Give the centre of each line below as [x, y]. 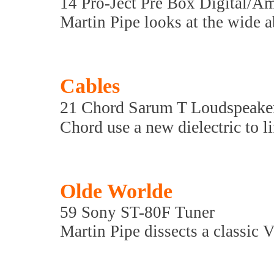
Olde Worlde [116, 191]
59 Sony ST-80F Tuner [137, 212]
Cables [90, 86]
